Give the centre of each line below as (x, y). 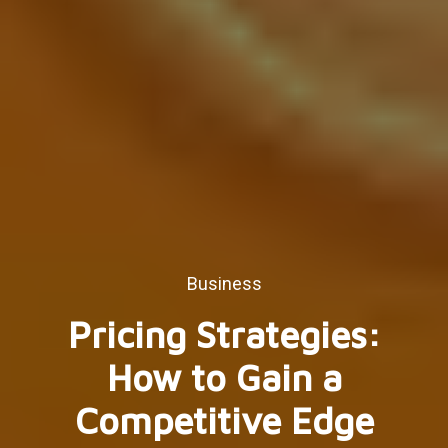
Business (224, 283)
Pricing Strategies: (224, 334)
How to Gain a (224, 377)
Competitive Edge (224, 420)
